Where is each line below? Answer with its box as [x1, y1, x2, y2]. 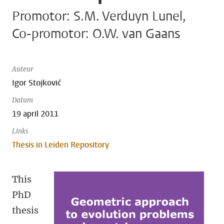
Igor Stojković [12, 77, 61, 88]
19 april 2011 [12, 108, 58, 119]
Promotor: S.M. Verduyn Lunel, [12, 7, 185, 25]
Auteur [12, 65, 33, 73]
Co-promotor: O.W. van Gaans [12, 25, 180, 42]
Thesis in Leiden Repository [12, 139, 109, 150]
